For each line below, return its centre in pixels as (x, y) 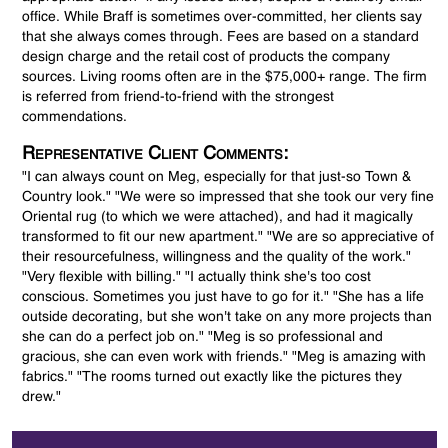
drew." (42, 397)
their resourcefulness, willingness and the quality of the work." (217, 257)
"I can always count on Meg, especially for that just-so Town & (217, 177)
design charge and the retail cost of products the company (206, 57)
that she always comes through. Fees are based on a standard (221, 37)
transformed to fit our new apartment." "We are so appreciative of (228, 237)
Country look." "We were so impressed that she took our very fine (228, 197)
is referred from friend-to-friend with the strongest (178, 97)
